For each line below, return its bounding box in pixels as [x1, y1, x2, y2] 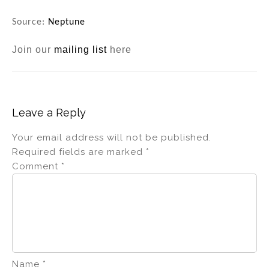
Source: [12, 17, 48, 27]
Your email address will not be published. [12, 131, 211, 143]
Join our [12, 44, 54, 55]
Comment [12, 160, 61, 172]
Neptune [48, 17, 85, 27]
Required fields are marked [12, 146, 146, 157]
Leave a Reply [12, 106, 86, 119]
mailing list [54, 44, 107, 55]
